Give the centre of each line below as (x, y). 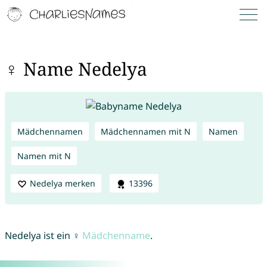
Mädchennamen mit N (145, 131)
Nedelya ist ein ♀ (43, 236)
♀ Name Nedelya (76, 69)
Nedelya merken (62, 183)
